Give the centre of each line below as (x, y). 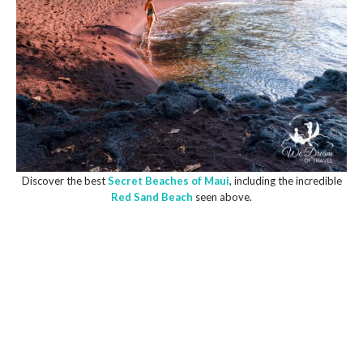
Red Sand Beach (152, 196)
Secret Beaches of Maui (168, 180)
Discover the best (64, 180)
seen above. (222, 196)
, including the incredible (285, 180)
